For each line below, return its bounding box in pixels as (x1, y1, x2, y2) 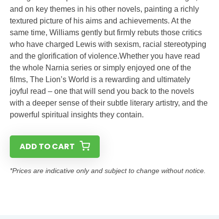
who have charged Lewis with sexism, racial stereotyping (10, 40, 206, 48)
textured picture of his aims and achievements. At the (10, 17, 191, 25)
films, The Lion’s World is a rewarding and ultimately (10, 75, 190, 84)
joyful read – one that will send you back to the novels (10, 87, 194, 95)
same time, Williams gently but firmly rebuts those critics (10, 28, 202, 37)
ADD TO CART (20, 141, 75, 152)
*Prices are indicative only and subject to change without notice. (10, 167, 206, 175)
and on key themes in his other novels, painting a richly (10, 5, 199, 13)
